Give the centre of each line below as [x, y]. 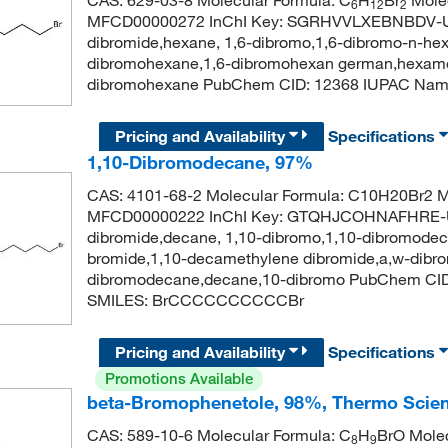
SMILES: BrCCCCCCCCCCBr [195, 299]
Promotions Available [178, 379]
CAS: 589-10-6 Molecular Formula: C [218, 435]
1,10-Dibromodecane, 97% [199, 161]
